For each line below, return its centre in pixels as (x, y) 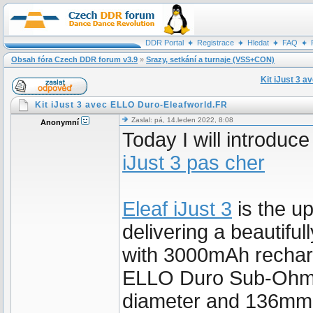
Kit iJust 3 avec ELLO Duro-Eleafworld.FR (131, 105)
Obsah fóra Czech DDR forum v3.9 (74, 59)
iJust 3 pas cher (194, 163)
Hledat (258, 43)
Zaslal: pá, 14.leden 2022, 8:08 (181, 120)
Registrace (215, 43)
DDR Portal (164, 43)
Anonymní (61, 122)
